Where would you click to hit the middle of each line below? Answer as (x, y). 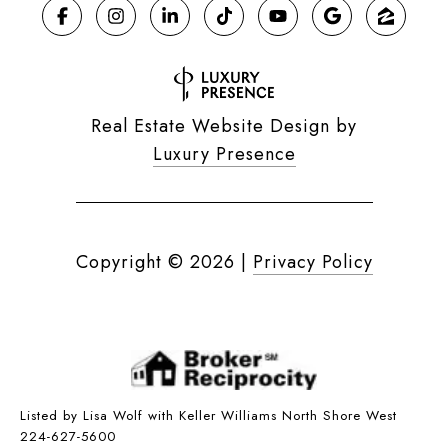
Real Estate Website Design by (224, 126)
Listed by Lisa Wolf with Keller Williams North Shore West (208, 416)
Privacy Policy (312, 262)
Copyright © (129, 262)
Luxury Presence (224, 154)
